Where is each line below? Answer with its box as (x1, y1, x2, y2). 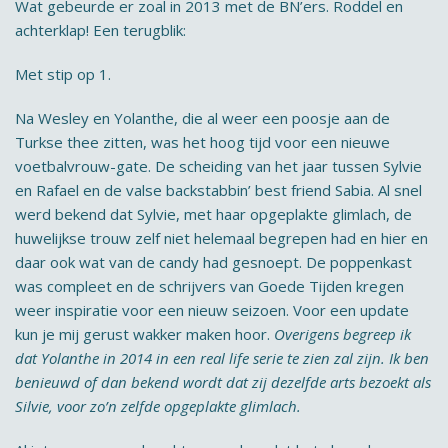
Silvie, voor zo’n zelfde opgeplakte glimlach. (15, 396, 301, 416)
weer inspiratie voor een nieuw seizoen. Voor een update (15, 300, 409, 320)
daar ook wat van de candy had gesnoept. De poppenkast (15, 252, 412, 272)
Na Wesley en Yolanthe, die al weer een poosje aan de (15, 108, 390, 128)
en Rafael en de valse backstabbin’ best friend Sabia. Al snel (15, 180, 422, 200)
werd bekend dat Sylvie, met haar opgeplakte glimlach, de (15, 204, 412, 224)
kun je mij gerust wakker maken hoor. (15, 324, 274, 344)
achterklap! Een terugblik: (15, 20, 186, 40)
